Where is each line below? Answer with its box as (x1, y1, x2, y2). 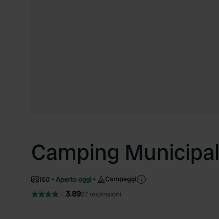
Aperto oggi (56, 175, 91, 184)
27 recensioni (81, 190, 121, 198)
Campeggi (105, 175, 136, 183)
